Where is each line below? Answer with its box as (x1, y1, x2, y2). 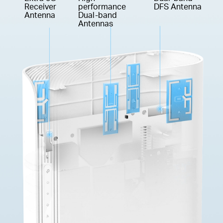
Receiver (24, 1, 57, 12)
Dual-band (78, 10, 117, 20)
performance (78, 1, 126, 12)
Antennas (78, 18, 113, 29)
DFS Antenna (154, 1, 202, 12)
